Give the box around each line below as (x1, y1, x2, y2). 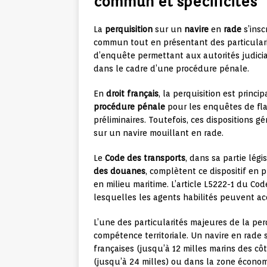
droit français (106, 89, 159, 99)
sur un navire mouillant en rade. (94, 128, 223, 138)
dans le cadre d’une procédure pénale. (94, 64, 249, 74)
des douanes (94, 166, 145, 176)
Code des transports (105, 153, 185, 163)
